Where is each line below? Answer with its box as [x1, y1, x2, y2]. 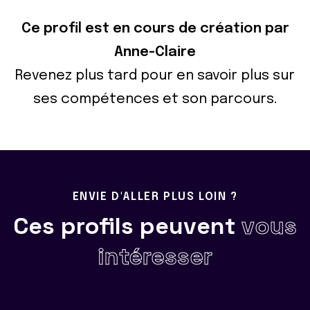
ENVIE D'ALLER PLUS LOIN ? [72, 191, 238, 203]
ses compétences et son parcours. [33, 92, 277, 107]
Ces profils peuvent [13, 211, 241, 241]
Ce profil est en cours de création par [21, 21, 289, 37]
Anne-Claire [114, 45, 196, 60]
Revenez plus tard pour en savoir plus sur [15, 69, 295, 84]
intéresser [98, 241, 212, 272]
